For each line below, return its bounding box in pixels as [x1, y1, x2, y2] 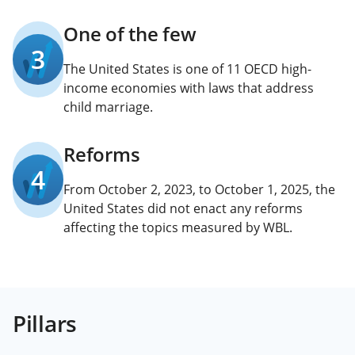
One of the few [63, 21, 197, 47]
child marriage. [63, 98, 153, 116]
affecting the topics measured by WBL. [63, 219, 292, 236]
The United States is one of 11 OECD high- [63, 60, 311, 78]
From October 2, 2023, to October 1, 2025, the [63, 181, 335, 198]
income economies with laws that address [63, 79, 314, 97]
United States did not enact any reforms [63, 200, 303, 217]
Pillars [13, 308, 78, 338]
